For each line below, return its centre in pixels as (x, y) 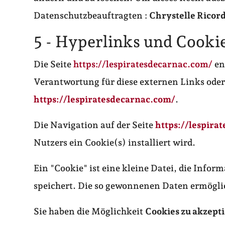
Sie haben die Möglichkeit (90, 211)
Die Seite (54, 64)
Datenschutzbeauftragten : (92, 16)
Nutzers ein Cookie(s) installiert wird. (115, 143)
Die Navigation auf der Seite (95, 125)
